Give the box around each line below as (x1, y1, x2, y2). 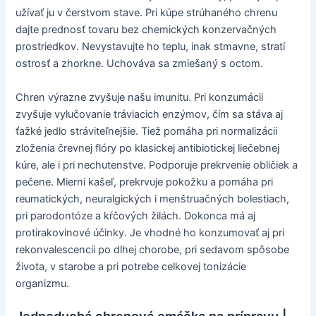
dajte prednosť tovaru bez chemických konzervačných (16, 23, 277, 37)
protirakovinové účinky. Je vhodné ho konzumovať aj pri (16, 226, 285, 239)
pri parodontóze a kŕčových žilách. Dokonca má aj (16, 209, 256, 222)
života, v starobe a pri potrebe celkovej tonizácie (16, 260, 247, 273)
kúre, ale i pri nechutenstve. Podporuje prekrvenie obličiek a (16, 158, 298, 171)
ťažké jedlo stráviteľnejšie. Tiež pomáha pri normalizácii (16, 124, 278, 138)
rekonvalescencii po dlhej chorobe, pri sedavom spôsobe (16, 243, 290, 256)
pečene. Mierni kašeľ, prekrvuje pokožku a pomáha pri (16, 175, 274, 188)
